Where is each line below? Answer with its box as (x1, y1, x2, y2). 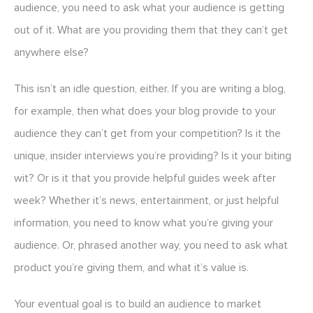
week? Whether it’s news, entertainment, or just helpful (14, 194, 279, 208)
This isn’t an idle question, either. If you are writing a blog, (14, 82, 286, 96)
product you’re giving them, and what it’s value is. (14, 261, 249, 275)
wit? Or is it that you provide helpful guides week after (14, 171, 276, 186)
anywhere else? (14, 45, 89, 60)
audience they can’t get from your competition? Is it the (14, 126, 281, 141)
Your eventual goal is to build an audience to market (14, 297, 261, 312)
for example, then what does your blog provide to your (14, 104, 276, 119)
